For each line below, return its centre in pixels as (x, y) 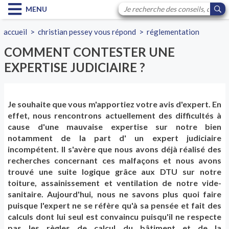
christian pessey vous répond (87, 32)
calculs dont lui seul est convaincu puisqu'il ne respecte (114, 217)
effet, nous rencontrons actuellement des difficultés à (114, 116)
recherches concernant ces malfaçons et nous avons (114, 161)
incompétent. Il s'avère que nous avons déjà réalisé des (114, 149)
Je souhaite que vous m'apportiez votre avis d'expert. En (114, 104)
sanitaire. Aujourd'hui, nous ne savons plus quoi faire (114, 194)
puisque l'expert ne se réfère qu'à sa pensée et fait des (114, 205)
